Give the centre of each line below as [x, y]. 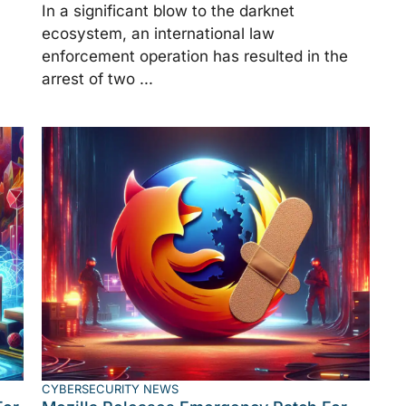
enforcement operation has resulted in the [195, 56]
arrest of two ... [97, 78]
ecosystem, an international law [158, 33]
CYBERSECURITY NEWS [110, 388]
